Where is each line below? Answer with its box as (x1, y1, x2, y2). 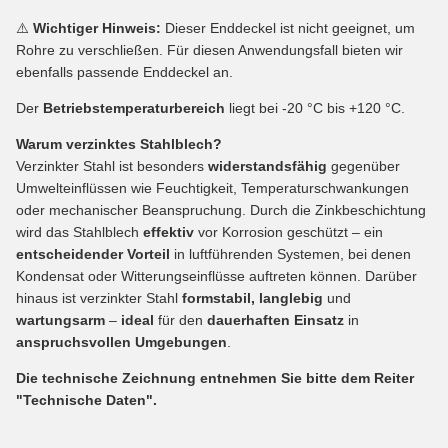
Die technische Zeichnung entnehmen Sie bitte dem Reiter (16, 369, 414, 386)
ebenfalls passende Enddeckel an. (16, 63, 233, 80)
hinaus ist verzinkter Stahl (16, 289, 182, 306)
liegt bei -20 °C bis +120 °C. (229, 99, 405, 116)
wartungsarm (16, 311, 109, 328)
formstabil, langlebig (182, 289, 327, 306)
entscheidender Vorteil (16, 245, 174, 262)
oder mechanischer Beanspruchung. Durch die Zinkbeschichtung (16, 201, 426, 218)
